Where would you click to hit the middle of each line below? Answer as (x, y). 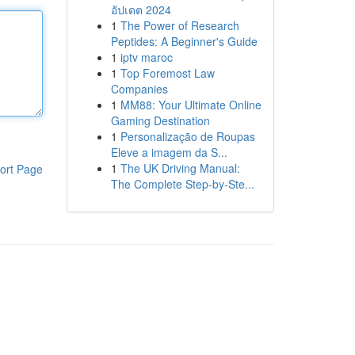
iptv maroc (146, 57)
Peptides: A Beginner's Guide (184, 41)
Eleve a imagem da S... (169, 152)
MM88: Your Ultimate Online (191, 105)
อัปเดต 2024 (141, 10)
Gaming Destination (160, 120)
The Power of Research (179, 25)
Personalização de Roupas (187, 136)
